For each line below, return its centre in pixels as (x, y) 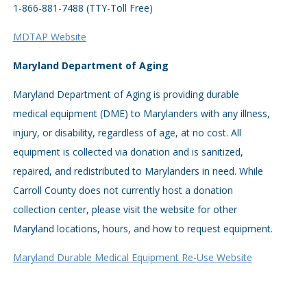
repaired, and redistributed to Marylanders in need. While (138, 171)
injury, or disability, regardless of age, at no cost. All (127, 133)
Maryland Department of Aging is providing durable (126, 94)
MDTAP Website (49, 37)
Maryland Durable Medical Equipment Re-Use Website (132, 257)
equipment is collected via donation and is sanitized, (128, 152)
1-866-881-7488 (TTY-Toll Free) (83, 8)
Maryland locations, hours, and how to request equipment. (143, 229)
